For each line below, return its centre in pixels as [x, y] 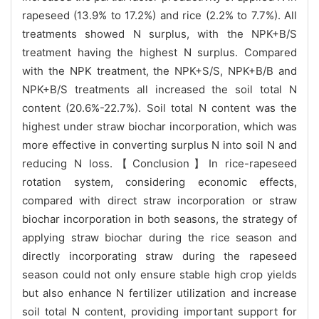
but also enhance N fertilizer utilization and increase [159, 293]
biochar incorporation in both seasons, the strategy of [159, 219]
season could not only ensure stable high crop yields [159, 274]
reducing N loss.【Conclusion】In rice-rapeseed [159, 163]
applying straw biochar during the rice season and [159, 237]
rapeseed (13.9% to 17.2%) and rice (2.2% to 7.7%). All [159, 15]
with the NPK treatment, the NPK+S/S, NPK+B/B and [159, 70]
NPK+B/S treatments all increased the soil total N [159, 89]
